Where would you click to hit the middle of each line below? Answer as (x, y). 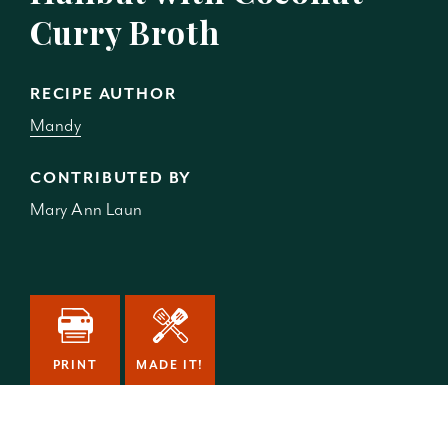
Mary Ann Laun (86, 209)
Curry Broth (125, 31)
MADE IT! (170, 365)
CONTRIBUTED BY (111, 178)
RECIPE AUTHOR (103, 94)
